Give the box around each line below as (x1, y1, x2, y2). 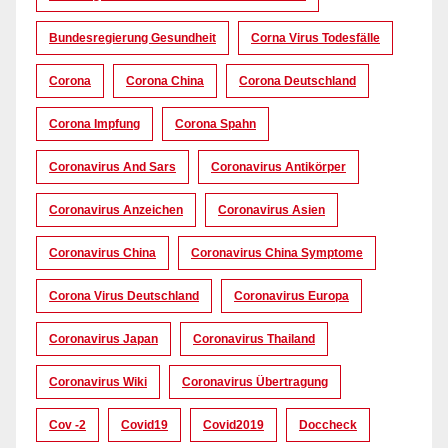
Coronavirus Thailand (193, 332, 315, 347)
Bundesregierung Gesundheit (49, 31, 216, 46)
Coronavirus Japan (49, 332, 158, 347)
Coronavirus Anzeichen (49, 203, 183, 218)
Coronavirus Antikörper (211, 160, 346, 175)
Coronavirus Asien (218, 203, 325, 218)
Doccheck (299, 418, 357, 433)
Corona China (126, 74, 204, 89)
